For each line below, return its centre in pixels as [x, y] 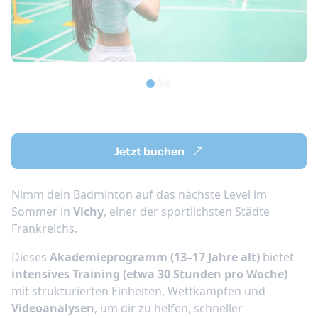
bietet [277, 257]
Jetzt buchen [150, 151]
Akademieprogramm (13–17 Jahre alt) [155, 257]
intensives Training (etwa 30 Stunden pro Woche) [149, 274]
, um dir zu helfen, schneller [169, 308]
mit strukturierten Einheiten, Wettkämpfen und [138, 291]
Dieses [31, 257]
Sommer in [42, 211]
